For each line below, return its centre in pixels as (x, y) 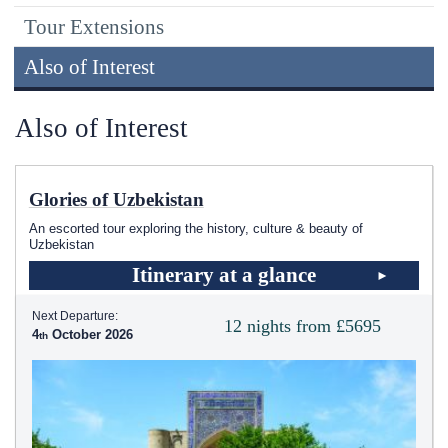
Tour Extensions (94, 26)
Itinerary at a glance (224, 275)
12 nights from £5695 (302, 326)
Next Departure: (75, 316)
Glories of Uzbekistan (116, 200)
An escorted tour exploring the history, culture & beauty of (195, 229)
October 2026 (90, 335)
